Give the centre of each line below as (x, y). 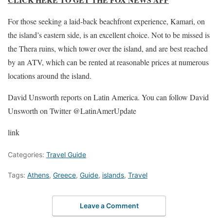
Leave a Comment (109, 205)
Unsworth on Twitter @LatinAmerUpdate (72, 111)
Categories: (27, 154)
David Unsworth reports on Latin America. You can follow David (108, 97)
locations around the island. (50, 76)
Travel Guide (66, 154)
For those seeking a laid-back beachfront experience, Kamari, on (106, 21)
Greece (64, 175)
